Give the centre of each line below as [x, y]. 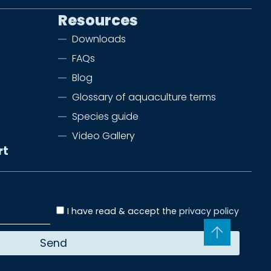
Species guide [105, 117]
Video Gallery [103, 136]
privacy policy [209, 211]
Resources [98, 21]
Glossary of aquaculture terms [144, 97]
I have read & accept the [123, 211]
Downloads [99, 39]
